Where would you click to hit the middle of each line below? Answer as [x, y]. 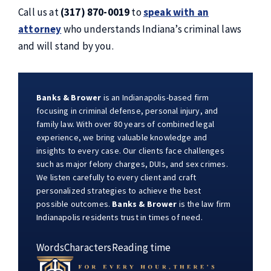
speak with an [176, 12]
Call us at [39, 12]
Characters [88, 247]
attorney [40, 29]
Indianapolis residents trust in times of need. [119, 217]
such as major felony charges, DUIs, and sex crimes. [132, 164]
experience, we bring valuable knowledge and [122, 137]
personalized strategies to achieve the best [119, 191]
